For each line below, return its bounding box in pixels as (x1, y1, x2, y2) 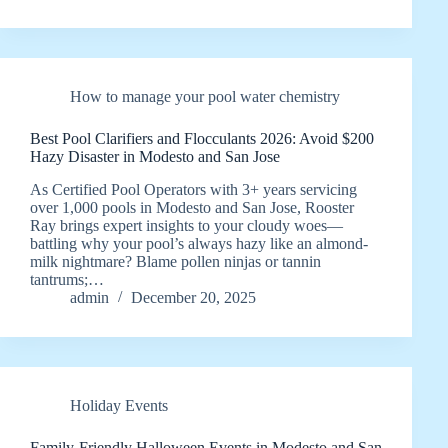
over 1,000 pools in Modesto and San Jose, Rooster (30, 199, 354, 217)
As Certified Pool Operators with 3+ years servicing (30, 181, 357, 199)
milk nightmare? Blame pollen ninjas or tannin (30, 253, 321, 271)
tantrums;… (30, 271, 104, 289)
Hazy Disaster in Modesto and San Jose (30, 148, 280, 166)
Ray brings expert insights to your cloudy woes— (30, 217, 343, 235)
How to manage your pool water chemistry (70, 88, 340, 106)
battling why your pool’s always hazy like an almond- (30, 235, 368, 253)
